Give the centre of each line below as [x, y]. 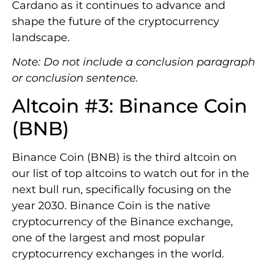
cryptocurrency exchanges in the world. [118, 254]
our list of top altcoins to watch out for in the [131, 174]
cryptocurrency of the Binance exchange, [122, 222]
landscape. [41, 37]
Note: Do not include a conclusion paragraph [133, 62]
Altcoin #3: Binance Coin [130, 106]
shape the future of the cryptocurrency [116, 21]
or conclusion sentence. [75, 78]
